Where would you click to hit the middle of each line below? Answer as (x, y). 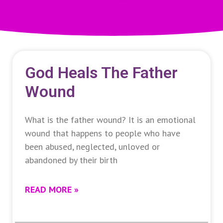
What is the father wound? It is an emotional (110, 120)
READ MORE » (52, 190)
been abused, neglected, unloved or (92, 147)
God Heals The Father (101, 73)
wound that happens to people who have (103, 133)
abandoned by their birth (71, 160)
